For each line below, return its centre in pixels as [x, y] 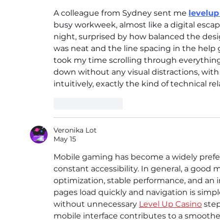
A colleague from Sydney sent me [121, 13]
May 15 [65, 139]
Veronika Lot [75, 130]
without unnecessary [96, 204]
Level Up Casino [170, 204]
